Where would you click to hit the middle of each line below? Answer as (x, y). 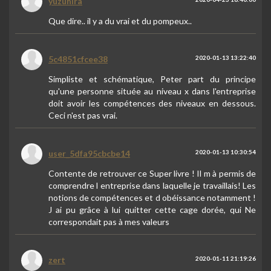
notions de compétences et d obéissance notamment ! (152, 198)
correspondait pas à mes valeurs (109, 222)
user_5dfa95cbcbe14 (89, 153)
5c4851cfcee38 (78, 59)
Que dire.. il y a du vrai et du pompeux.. (120, 21)
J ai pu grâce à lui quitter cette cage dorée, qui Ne (152, 210)
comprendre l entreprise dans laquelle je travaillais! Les (152, 185)
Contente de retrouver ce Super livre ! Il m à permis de (152, 173)
